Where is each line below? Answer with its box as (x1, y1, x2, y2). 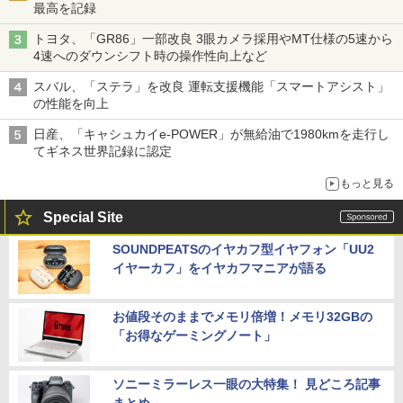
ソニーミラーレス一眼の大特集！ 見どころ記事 (112, 377, 381, 392)
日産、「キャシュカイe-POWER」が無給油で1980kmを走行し (33, 127, 390, 142)
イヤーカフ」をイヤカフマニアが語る (112, 261, 327, 276)
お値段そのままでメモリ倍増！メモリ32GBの (112, 309, 372, 325)
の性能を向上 (33, 96, 109, 112)
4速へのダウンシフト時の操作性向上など (33, 49, 267, 64)
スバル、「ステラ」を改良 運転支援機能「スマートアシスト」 (33, 79, 390, 94)
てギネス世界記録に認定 (33, 144, 172, 159)
